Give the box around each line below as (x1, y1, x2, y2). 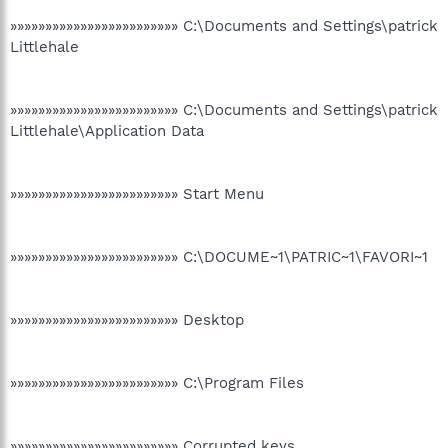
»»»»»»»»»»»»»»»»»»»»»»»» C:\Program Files (10, 374, 304, 392)
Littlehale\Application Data (10, 122, 204, 140)
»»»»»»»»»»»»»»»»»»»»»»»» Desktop (10, 311, 244, 329)
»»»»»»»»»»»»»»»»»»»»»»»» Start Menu (10, 185, 264, 203)
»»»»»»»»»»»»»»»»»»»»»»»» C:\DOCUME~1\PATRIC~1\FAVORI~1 (10, 248, 428, 266)
